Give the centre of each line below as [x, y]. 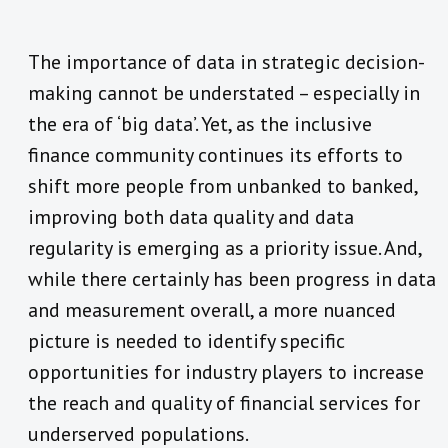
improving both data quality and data [191, 217]
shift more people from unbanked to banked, [222, 186]
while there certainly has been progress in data [232, 279]
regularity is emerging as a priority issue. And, [224, 248]
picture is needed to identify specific [186, 341]
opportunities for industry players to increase [226, 372]
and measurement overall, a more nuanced [212, 310]
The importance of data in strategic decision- [226, 62]
